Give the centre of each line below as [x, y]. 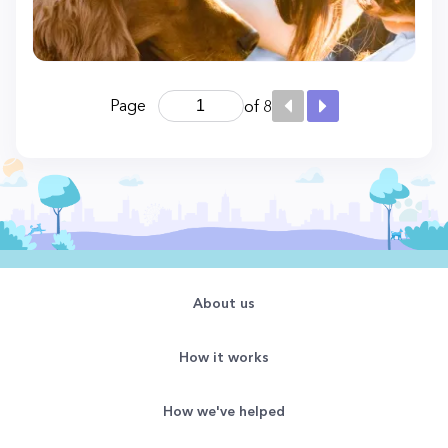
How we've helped [224, 411]
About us [224, 303]
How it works [224, 357]
